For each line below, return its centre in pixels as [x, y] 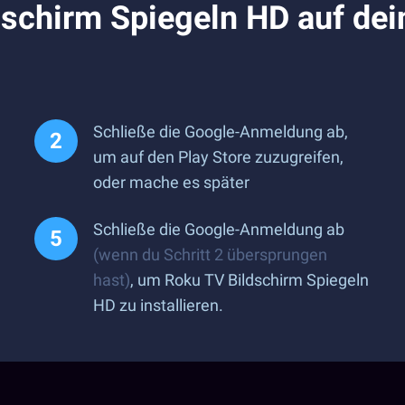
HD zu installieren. [158, 305]
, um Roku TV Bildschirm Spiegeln [250, 280]
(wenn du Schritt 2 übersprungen [210, 254]
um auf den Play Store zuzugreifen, [218, 157]
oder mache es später [171, 182]
